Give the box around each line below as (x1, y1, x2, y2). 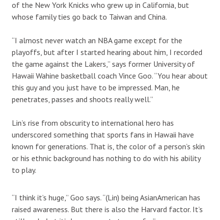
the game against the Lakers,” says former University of (12, 58, 195, 69)
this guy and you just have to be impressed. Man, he (12, 82, 180, 92)
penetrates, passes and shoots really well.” (12, 94, 153, 104)
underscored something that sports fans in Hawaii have (12, 129, 194, 139)
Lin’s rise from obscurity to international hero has (12, 117, 174, 128)
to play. (12, 165, 36, 175)
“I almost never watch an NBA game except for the (12, 35, 182, 45)
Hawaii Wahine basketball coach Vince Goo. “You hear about (12, 70, 208, 81)
